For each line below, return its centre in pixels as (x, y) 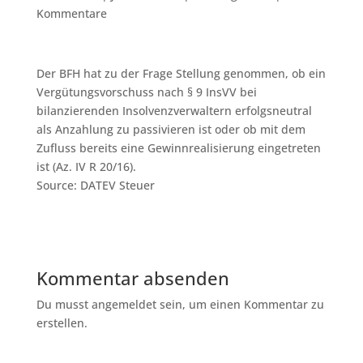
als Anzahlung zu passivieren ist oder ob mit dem (171, 129)
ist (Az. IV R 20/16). (86, 167)
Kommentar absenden (132, 278)
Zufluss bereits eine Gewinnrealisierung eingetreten (178, 148)
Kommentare (71, 13)
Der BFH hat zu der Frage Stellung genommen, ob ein (181, 73)
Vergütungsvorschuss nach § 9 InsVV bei (146, 92)
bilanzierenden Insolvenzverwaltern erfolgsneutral (174, 111)
